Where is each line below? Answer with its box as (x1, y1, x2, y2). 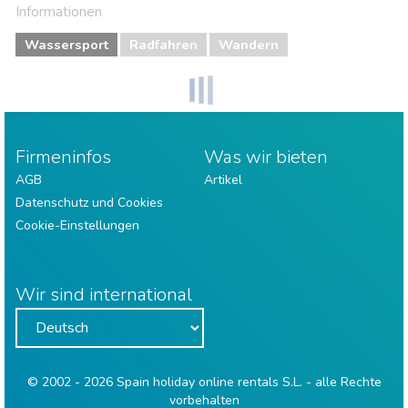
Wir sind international (15, 282, 192, 307)
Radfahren (129, 36, 198, 54)
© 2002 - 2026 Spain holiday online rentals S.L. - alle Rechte (26, 373, 382, 391)
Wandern (219, 36, 279, 54)
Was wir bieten (204, 145, 328, 169)
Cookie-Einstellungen (15, 217, 139, 234)
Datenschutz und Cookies (15, 194, 163, 211)
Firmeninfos (15, 145, 111, 169)
